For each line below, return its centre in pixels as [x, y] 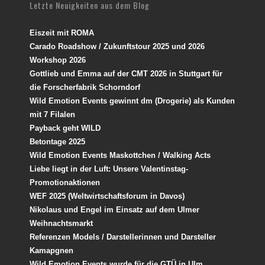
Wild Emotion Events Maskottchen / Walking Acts [120, 155]
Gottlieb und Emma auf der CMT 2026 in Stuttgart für [126, 73]
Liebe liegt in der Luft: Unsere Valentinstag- [109, 169]
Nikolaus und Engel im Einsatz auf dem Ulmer [114, 209]
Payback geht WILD [65, 128]
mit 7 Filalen [52, 114]
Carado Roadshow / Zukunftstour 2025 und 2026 [117, 46]
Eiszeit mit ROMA [62, 33]
